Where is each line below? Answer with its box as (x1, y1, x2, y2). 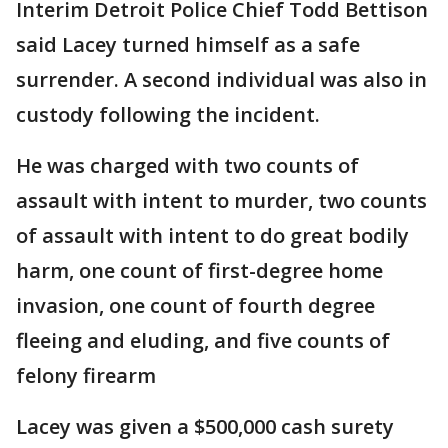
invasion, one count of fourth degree (16, 291, 375, 319)
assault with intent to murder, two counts (16, 186, 427, 214)
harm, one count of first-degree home (16, 256, 383, 284)
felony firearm (16, 361, 156, 389)
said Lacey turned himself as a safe (16, 30, 360, 58)
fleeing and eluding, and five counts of (16, 326, 390, 354)
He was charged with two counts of (16, 151, 359, 179)
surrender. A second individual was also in (16, 65, 427, 93)
